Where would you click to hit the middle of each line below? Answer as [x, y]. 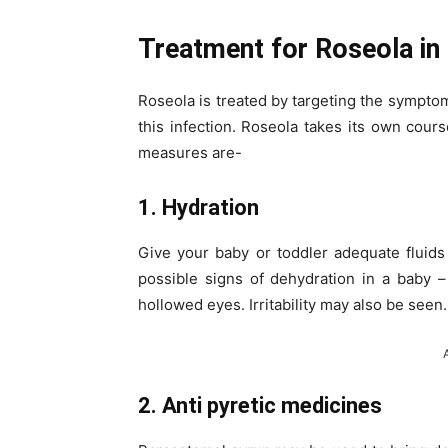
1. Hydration [198, 208]
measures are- [190, 153]
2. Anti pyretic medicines [260, 406]
